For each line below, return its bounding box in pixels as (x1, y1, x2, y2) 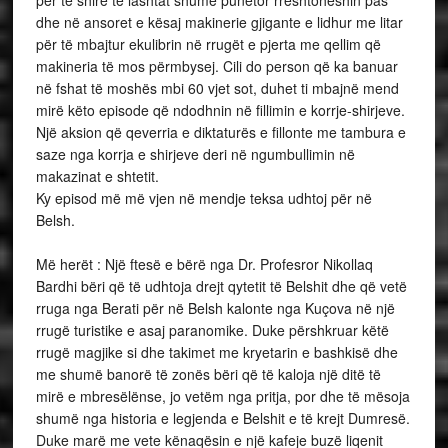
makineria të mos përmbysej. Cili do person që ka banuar (35, 56, 398, 77)
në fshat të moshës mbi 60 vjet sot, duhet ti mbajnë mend (35, 78, 399, 99)
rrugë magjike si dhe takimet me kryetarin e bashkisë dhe (35, 342, 398, 363)
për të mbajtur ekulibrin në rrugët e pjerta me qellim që (35, 34, 381, 55)
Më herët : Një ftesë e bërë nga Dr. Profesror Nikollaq (35, 254, 373, 275)
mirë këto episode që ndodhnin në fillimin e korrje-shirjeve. (35, 100, 405, 121)
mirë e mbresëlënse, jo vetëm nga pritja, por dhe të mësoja (35, 386, 410, 407)
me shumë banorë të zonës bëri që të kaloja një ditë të (35, 364, 381, 385)
